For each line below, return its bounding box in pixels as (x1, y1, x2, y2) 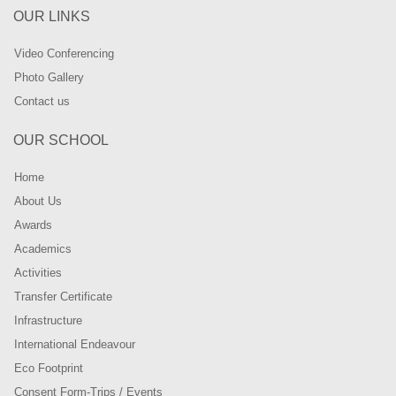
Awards (14, 217, 52, 232)
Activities (14, 265, 62, 279)
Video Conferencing (14, 46, 114, 60)
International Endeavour (14, 337, 135, 351)
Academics (14, 241, 72, 255)
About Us (14, 194, 62, 208)
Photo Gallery (14, 70, 84, 84)
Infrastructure (14, 313, 82, 327)
